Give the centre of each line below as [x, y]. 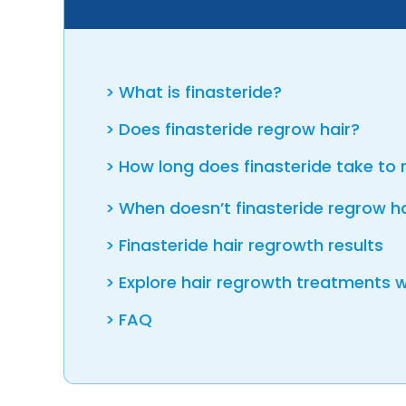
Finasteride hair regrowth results [251, 245]
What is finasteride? [200, 92]
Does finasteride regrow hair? [242, 129]
